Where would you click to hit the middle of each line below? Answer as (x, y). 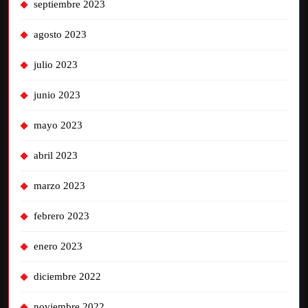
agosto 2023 (60, 34)
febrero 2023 (62, 216)
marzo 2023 (59, 186)
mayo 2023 (58, 125)
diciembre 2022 (67, 276)
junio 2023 (57, 95)
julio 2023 (56, 65)
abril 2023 (56, 155)
